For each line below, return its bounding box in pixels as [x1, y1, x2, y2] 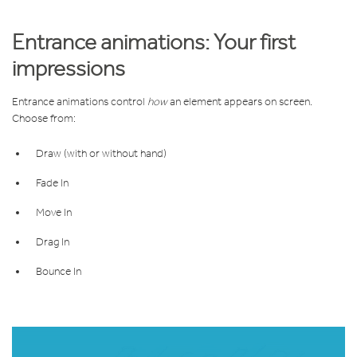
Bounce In [36, 265, 81, 279]
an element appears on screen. [167, 95, 312, 109]
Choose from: [12, 112, 76, 126]
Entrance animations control [12, 95, 147, 109]
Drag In [36, 235, 69, 249]
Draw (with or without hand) [36, 147, 167, 161]
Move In [36, 206, 72, 220]
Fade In [36, 176, 69, 190]
